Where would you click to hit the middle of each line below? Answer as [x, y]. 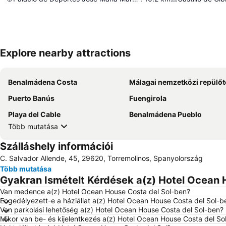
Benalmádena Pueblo [165, 114]
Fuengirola [148, 98]
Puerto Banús [31, 98]
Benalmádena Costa [43, 82]
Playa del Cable [34, 114]
